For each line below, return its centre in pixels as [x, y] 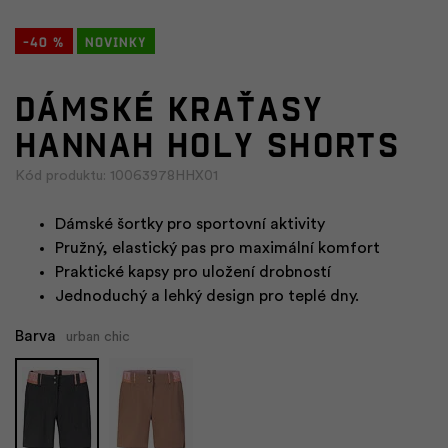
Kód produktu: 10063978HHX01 [116, 175]
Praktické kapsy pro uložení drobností [193, 271]
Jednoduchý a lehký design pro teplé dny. [207, 295]
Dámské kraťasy [170, 106]
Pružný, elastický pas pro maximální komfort [217, 247]
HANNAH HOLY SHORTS [208, 142]
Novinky [115, 41]
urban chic [98, 336]
